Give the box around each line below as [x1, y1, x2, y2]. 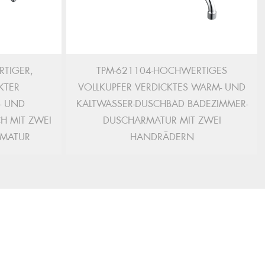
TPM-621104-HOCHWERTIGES [96, 64, 227, 77]
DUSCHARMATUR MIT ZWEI [102, 114, 221, 127]
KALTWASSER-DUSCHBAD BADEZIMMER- [76, 98, 248, 110]
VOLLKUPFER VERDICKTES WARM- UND [78, 81, 245, 93]
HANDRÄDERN [130, 131, 194, 143]
